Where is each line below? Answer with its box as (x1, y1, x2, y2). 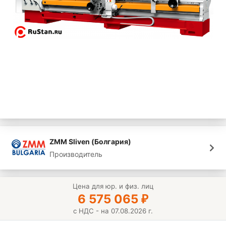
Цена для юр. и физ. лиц (73, 182, 153, 191)
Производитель (49, 150, 103, 159)
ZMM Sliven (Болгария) (49, 137, 132, 146)
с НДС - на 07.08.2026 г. (73, 207, 153, 215)
